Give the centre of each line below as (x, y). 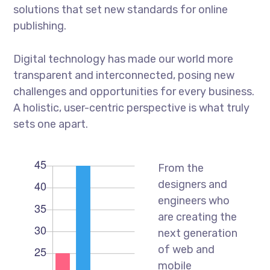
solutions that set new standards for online (121, 9)
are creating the (197, 217)
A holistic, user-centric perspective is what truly (132, 108)
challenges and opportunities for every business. (134, 91)
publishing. (40, 26)
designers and (192, 184)
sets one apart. (51, 124)
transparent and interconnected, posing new (124, 75)
